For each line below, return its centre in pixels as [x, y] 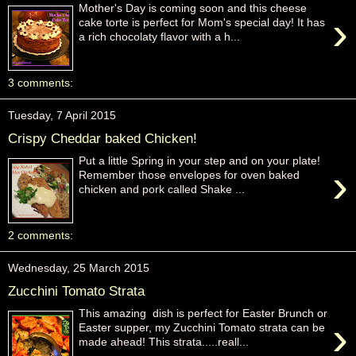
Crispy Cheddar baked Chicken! [103, 138]
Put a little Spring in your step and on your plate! [200, 161]
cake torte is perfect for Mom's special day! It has [202, 23]
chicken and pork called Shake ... [162, 190]
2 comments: [41, 235]
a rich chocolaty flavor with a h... [160, 37]
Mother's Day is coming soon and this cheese [193, 8]
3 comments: [41, 83]
